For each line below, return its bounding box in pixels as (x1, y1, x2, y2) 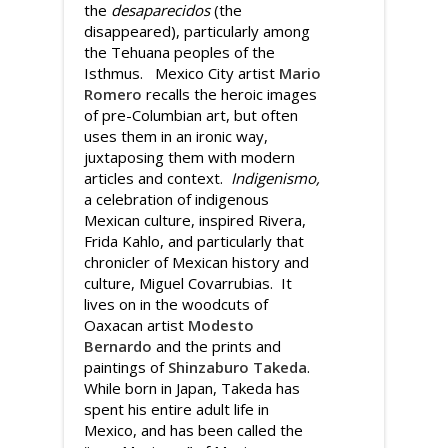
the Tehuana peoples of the (84, 42, 275, 62)
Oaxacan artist (84, 315, 188, 335)
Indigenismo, (231, 168, 320, 188)
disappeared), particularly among (84, 21, 310, 41)
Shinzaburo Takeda (168, 357, 307, 377)
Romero (84, 84, 146, 104)
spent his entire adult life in (84, 399, 269, 419)
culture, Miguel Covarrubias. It (84, 273, 292, 293)
